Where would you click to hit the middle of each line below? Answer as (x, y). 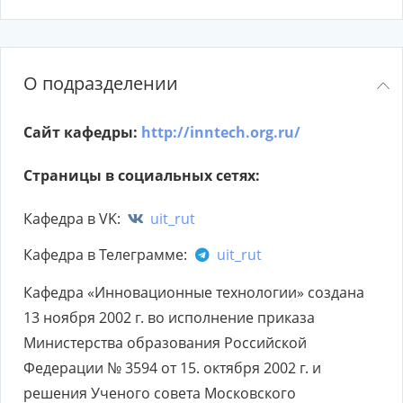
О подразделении (101, 83)
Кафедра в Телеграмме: (107, 255)
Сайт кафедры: (82, 132)
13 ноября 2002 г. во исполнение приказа (169, 318)
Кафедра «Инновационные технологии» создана (194, 292)
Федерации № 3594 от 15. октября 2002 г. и (172, 368)
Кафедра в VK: (74, 219)
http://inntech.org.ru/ (221, 132)
